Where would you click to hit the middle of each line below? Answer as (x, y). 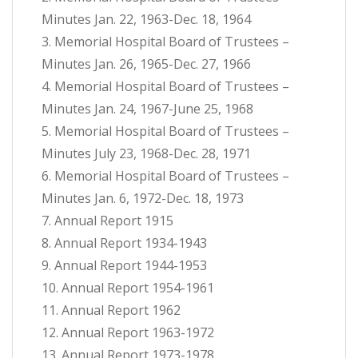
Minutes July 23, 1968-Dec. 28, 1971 (146, 154)
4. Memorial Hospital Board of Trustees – (165, 87)
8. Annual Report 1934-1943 (124, 243)
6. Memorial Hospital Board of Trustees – (165, 176)
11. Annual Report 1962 (111, 310)
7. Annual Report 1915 (107, 221)
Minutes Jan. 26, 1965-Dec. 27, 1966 (146, 64)
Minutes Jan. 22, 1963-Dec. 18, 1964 (146, 20)
